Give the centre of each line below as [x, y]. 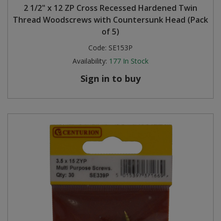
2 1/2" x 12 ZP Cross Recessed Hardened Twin [110, 8]
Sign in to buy [110, 78]
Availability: [90, 61]
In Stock [136, 61]
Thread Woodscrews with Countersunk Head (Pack [110, 20]
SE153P [121, 48]
